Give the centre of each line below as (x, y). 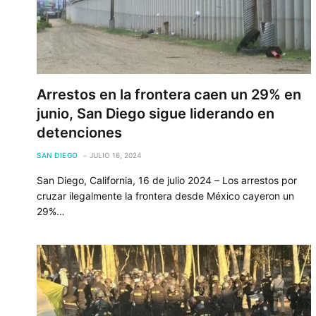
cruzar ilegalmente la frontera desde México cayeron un (165, 195)
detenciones (79, 132)
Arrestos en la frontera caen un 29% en (169, 94)
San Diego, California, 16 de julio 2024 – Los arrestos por (167, 180)
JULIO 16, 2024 (115, 155)
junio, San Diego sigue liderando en (156, 113)
